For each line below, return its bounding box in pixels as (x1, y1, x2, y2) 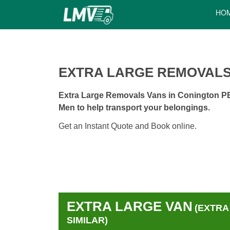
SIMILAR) (67, 215, 108, 225)
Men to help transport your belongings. (59, 103, 210, 112)
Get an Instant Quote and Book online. (59, 122, 197, 131)
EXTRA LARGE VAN (67, 198, 193, 214)
